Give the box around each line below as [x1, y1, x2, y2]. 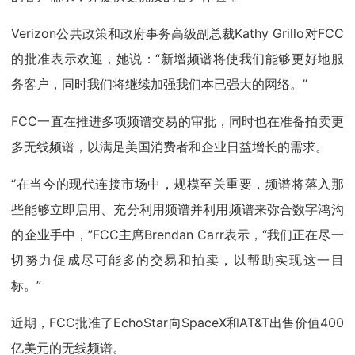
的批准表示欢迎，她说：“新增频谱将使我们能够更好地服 [11, 51, 344, 67]
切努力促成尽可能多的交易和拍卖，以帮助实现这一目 [11, 252, 344, 269]
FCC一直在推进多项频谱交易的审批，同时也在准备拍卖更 [11, 113, 344, 130]
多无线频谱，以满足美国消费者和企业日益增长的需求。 [11, 139, 329, 155]
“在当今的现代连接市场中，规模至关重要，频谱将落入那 [11, 176, 344, 193]
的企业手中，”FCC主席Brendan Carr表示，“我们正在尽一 [11, 227, 344, 243]
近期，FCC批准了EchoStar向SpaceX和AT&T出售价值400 [11, 315, 344, 331]
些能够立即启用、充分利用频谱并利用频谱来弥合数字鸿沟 [11, 201, 344, 218]
